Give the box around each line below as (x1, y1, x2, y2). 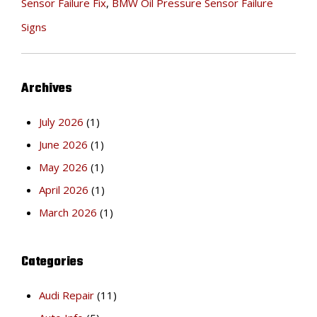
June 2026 (39, 137, 88, 152)
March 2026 (39, 205, 97, 220)
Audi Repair (39, 288, 94, 303)
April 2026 (39, 183, 88, 197)
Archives (21, 79, 72, 100)
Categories (21, 252, 83, 273)
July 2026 (39, 115, 83, 129)
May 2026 (39, 160, 88, 175)
